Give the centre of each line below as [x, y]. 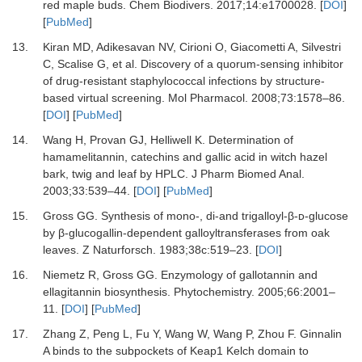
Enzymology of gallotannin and [239, 275]
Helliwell [170, 140]
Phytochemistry [212, 292]
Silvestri [321, 47]
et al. [126, 64]
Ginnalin [320, 334]
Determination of [250, 140]
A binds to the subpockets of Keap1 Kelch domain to [175, 351]
